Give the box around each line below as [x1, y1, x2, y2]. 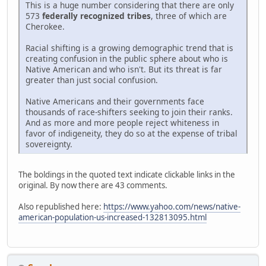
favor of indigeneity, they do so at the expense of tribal [26, 127, 237, 139]
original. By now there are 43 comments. [18, 179, 167, 191]
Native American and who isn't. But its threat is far [26, 63, 222, 75]
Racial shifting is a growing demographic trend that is [26, 42, 233, 53]
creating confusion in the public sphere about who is [26, 52, 228, 64]
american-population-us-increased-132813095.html [18, 211, 207, 223]
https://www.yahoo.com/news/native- [103, 201, 240, 212]
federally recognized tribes [42, 9, 151, 21]
